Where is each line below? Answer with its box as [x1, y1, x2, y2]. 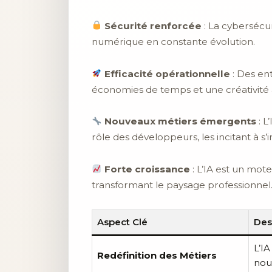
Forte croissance [102, 163, 191, 175]
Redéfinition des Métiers [97, 249, 217, 261]
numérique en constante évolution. [92, 35, 255, 47]
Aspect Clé [97, 216, 148, 228]
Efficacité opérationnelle [102, 67, 231, 80]
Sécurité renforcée [102, 19, 202, 32]
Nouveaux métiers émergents [102, 115, 257, 127]
